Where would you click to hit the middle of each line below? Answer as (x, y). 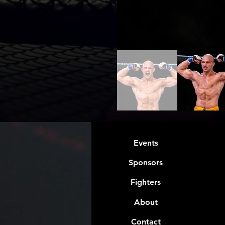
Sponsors (146, 163)
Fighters (146, 182)
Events (146, 143)
